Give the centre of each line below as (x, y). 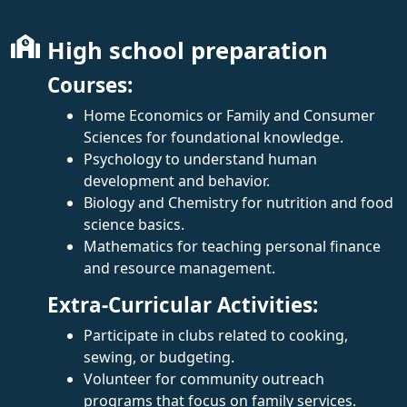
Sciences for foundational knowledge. (213, 137)
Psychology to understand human (200, 159)
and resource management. (179, 268)
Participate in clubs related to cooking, (216, 335)
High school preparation (188, 50)
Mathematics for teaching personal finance (232, 246)
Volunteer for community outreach (204, 378)
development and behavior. (177, 180)
